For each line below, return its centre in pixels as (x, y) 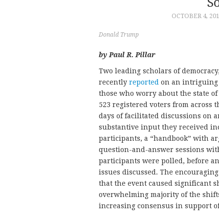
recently (114, 82)
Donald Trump (119, 35)
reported (144, 82)
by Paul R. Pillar (127, 55)
